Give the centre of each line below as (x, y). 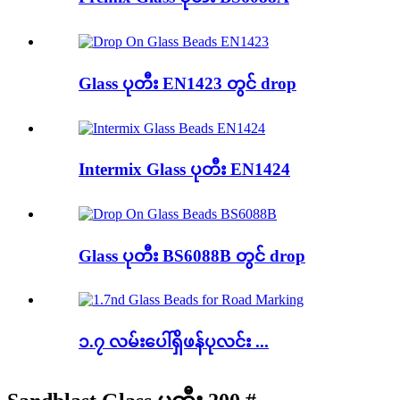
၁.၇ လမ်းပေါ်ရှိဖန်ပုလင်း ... (174, 342)
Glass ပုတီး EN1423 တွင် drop (187, 83)
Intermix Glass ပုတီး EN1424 (184, 170)
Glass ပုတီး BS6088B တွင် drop (192, 255)
